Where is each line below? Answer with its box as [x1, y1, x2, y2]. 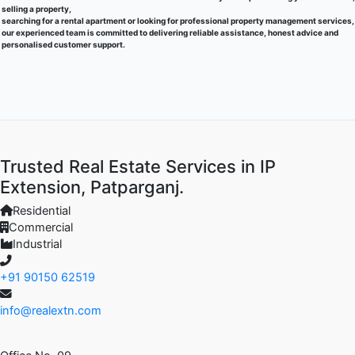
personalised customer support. [2, 40, 125, 50]
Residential [13, 204, 71, 219]
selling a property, [2, 4, 71, 14]
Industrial [13, 237, 62, 252]
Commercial [9, 220, 73, 235]
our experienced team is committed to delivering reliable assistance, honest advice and [2, 28, 338, 38]
